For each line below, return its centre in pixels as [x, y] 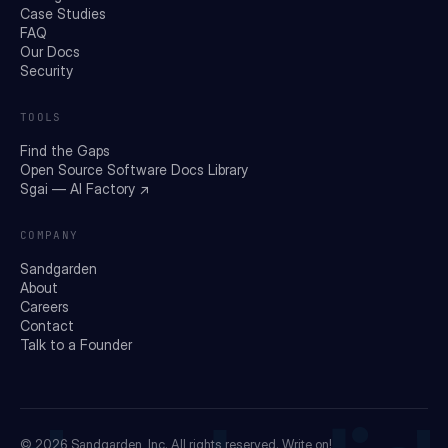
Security [46, 70]
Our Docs [50, 51]
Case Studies [63, 13]
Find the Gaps [65, 150]
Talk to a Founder [76, 344]
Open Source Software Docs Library [134, 169]
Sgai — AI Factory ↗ [84, 188]
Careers [44, 306]
